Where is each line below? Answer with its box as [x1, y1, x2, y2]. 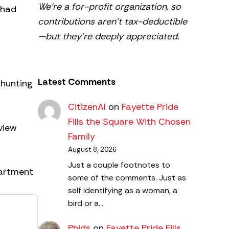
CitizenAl [67, 101, 106, 113]
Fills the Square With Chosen [67, 116, 191, 128]
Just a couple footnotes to [67, 159, 170, 170]
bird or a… [67, 197, 103, 209]
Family [67, 130, 95, 143]
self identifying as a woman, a [67, 185, 177, 196]
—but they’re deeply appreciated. [38, 30, 179, 42]
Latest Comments [38, 76, 116, 88]
